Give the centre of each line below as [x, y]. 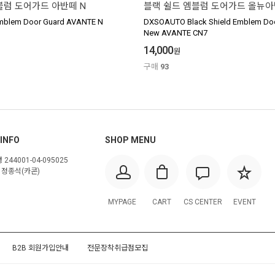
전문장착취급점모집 [118, 248]
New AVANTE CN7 [176, 33]
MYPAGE [122, 202]
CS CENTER [203, 202]
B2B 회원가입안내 [41, 248]
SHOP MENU [130, 140]
